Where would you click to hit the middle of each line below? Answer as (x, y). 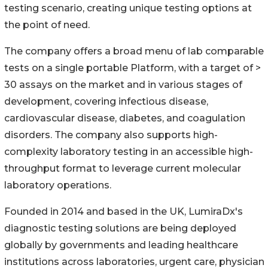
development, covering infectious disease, (106, 101)
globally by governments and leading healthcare (121, 245)
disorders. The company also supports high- (111, 135)
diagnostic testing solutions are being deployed (120, 228)
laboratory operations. (58, 185)
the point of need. (47, 25)
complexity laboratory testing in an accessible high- (129, 151)
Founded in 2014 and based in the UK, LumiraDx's (124, 211)
